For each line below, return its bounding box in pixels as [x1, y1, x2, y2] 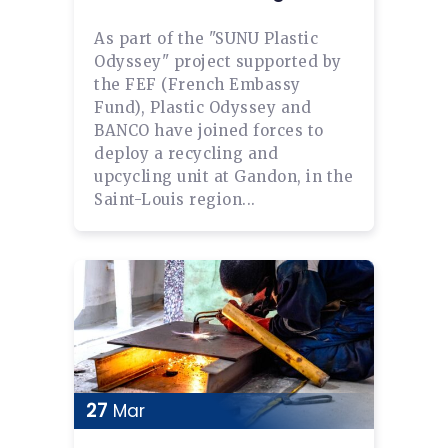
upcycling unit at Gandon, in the [94, 166, 353, 186]
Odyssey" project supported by [94, 51, 342, 71]
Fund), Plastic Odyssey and [94, 97, 311, 117]
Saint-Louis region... [94, 189, 256, 209]
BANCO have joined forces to [94, 120, 324, 140]
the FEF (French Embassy [94, 74, 301, 94]
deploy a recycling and [94, 143, 278, 163]
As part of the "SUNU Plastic [94, 28, 318, 48]
